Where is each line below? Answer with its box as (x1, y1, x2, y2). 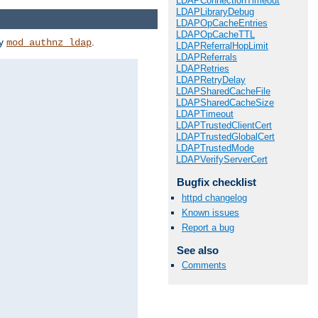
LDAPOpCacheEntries (176, 18, 268, 29)
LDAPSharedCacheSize (176, 97, 274, 109)
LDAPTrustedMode (176, 143, 254, 154)
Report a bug (182, 222, 234, 233)
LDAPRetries (176, 63, 229, 75)
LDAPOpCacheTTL (176, 29, 255, 40)
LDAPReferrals (176, 52, 237, 63)
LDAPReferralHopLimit (176, 40, 268, 52)
